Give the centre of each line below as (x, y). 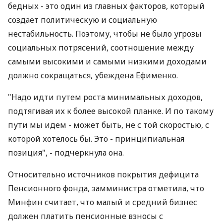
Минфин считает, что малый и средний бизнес (103, 202)
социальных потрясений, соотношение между (101, 48)
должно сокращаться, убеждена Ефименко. (93, 75)
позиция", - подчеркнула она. (66, 153)
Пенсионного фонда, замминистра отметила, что (106, 188)
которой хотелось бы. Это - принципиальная (96, 139)
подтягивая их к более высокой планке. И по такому (111, 111)
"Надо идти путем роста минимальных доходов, (105, 97)
